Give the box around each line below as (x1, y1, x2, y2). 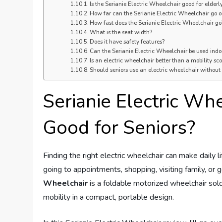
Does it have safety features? (89, 38, 165, 46)
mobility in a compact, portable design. (43, 192, 174, 203)
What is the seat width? (89, 28, 152, 37)
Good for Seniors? (43, 115, 196, 141)
